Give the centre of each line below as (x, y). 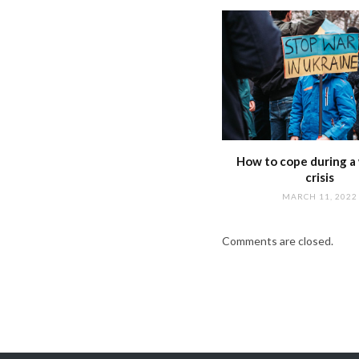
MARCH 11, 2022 (319, 197)
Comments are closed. (278, 241)
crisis (319, 177)
